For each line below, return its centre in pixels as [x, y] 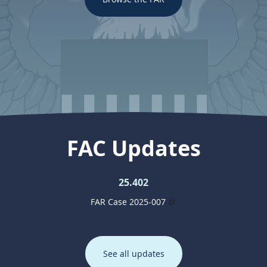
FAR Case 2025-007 [128, 202]
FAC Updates [133, 148]
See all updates [133, 254]
